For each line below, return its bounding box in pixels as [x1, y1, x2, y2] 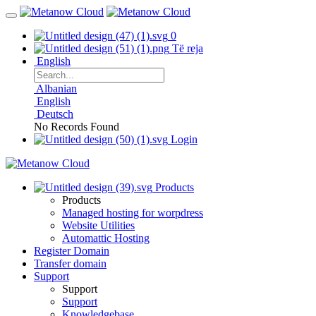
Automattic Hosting [62, 232, 150, 244]
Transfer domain [34, 257, 107, 269]
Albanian [36, 83, 77, 95]
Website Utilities [62, 219, 135, 231]
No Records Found [34, 121, 119, 133]
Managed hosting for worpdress [62, 207, 203, 219]
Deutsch [37, 108, 73, 120]
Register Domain [34, 245, 109, 257]
